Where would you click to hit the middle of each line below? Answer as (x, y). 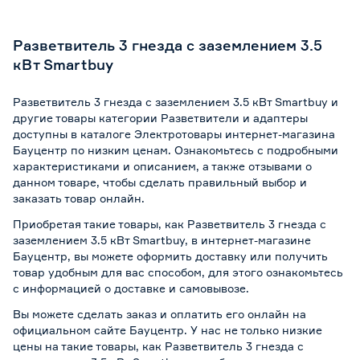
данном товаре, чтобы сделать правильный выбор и (160, 182)
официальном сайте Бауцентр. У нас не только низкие (168, 330)
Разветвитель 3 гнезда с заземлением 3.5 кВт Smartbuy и (176, 102)
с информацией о (63, 288)
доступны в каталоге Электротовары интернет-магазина (174, 134)
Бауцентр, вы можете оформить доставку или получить (170, 256)
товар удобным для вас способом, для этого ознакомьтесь (178, 272)
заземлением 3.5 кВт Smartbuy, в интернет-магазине (162, 240)
